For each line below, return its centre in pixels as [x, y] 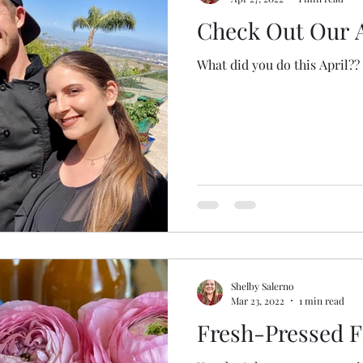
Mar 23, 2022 [258, 300]
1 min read [322, 300]
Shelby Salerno [263, 286]
